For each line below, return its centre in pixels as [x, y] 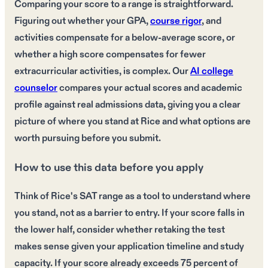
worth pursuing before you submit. [88, 138]
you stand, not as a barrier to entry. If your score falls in [130, 214]
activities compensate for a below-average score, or [125, 38]
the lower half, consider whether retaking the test [120, 230]
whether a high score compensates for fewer [110, 54]
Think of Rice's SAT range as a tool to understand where [133, 197]
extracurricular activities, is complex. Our [102, 71]
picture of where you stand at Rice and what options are [133, 121]
